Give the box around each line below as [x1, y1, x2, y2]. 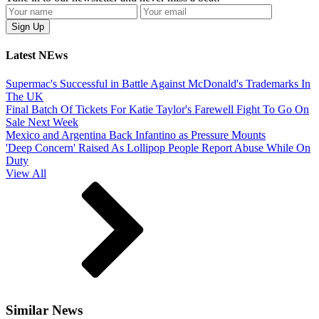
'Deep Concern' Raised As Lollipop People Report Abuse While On [6, 141, 310, 154]
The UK [6, 90, 43, 103]
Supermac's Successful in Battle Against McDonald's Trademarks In [6, 77, 310, 90]
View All [6, 167, 46, 179]
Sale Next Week [6, 115, 78, 128]
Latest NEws [6, 49, 68, 62]
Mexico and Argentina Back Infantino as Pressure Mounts [6, 128, 266, 141]
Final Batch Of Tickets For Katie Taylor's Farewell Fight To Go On [6, 103, 309, 115]
